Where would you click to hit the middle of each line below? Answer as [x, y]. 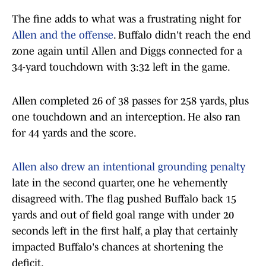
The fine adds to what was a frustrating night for [126, 19]
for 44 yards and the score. [75, 133]
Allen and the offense [63, 35]
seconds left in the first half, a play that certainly [125, 231]
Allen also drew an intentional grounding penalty [129, 167]
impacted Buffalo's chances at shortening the [118, 247]
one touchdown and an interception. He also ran [126, 117]
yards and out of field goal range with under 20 [123, 215]
